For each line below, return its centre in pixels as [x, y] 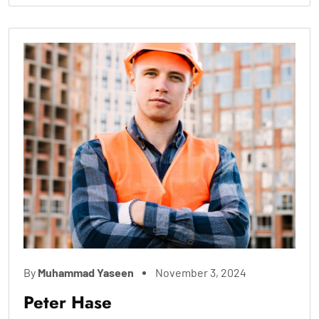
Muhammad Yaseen [86, 273]
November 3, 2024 [201, 273]
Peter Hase [68, 303]
